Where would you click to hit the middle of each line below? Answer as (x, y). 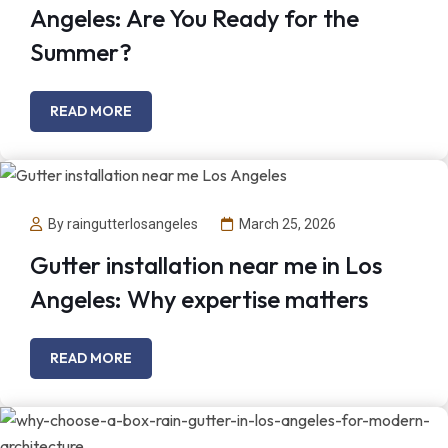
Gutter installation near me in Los (206, 264)
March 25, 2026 (287, 224)
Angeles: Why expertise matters (199, 298)
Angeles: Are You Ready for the (194, 18)
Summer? (81, 52)
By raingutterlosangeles (123, 224)
